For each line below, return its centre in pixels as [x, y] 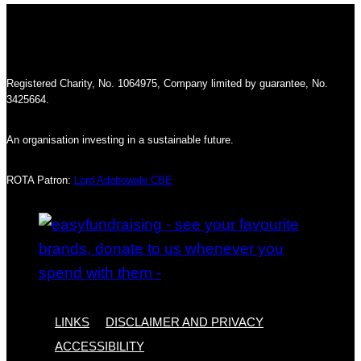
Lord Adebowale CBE [123, 180]
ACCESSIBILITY [100, 346]
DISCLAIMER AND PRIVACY [185, 322]
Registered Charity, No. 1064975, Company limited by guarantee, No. [167, 83]
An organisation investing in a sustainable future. [120, 139]
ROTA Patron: [40, 180]
